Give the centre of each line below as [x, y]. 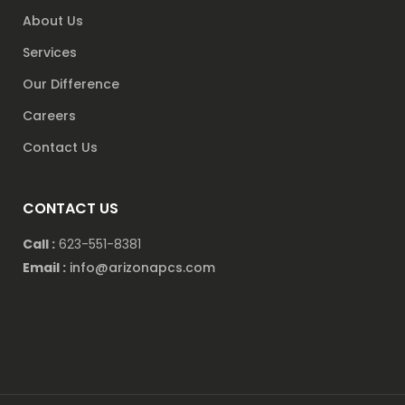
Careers [49, 116]
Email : [44, 268]
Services [50, 53]
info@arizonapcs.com [142, 268]
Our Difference [71, 85]
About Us [53, 21]
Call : [39, 245]
